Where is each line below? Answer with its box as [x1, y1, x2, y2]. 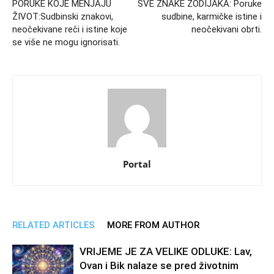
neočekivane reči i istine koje [12, 24, 127, 35]
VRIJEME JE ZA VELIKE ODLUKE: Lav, [80, 245, 252, 258]
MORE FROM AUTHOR [107, 220, 199, 231]
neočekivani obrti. [191, 24, 262, 35]
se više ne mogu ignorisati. [12, 37, 120, 48]
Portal [123, 158, 151, 171]
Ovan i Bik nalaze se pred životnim [80, 259, 239, 272]
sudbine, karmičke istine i [161, 11, 262, 23]
